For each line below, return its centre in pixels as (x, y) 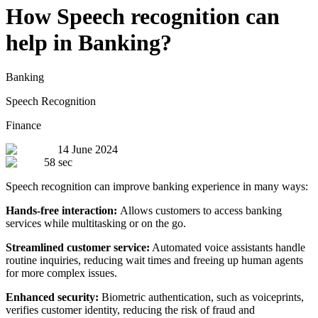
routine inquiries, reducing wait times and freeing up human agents (154, 261)
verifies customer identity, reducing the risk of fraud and (130, 310)
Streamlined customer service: (78, 248)
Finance (23, 126)
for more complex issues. (61, 273)
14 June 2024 (88, 150)
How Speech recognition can (143, 16)
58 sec (58, 163)
